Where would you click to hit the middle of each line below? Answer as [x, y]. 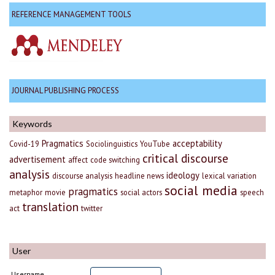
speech [252, 192]
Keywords [32, 123]
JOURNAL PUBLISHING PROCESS [65, 91]
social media [201, 190]
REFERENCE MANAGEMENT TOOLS [72, 14]
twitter [92, 208]
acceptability [197, 143]
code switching [115, 159]
